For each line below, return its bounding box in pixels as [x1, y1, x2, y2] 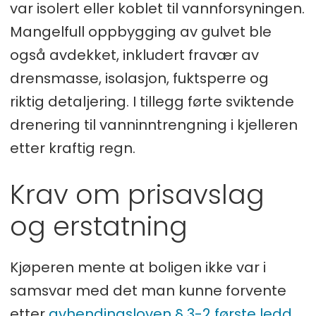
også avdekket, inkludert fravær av [9, 44, 259, 65]
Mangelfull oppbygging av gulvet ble [9, 21, 272, 42]
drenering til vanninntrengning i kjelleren [9, 114, 298, 135]
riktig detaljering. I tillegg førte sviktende [9, 91, 294, 111]
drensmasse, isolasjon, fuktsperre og [9, 68, 269, 88]
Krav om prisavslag [9, 175, 265, 213]
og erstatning [9, 207, 188, 245]
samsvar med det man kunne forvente [9, 280, 286, 300]
